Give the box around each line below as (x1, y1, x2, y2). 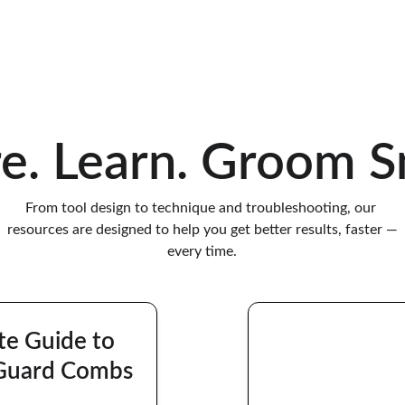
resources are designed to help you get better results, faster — (6, 222, 398, 237)
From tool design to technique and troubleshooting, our (24, 201, 380, 215)
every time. (167, 244, 238, 259)
